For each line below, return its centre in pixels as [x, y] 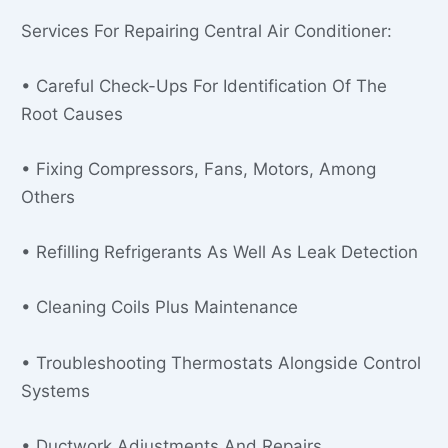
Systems [55, 390]
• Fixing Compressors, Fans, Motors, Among [198, 168]
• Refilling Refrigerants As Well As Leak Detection [219, 252]
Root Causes [72, 113]
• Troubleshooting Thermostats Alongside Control [221, 362]
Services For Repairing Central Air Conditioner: [206, 30]
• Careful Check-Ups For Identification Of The [204, 85]
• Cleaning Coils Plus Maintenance [159, 307]
